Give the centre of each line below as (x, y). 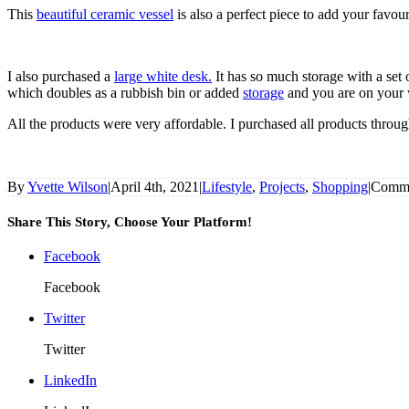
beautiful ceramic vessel (105, 14)
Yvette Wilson (68, 186)
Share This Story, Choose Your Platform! (130, 221)
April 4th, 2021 (155, 186)
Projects (282, 186)
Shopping (340, 186)
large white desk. (163, 76)
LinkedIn (70, 380)
